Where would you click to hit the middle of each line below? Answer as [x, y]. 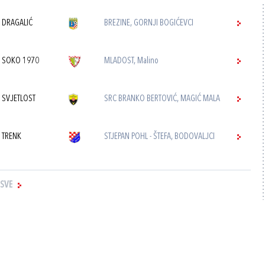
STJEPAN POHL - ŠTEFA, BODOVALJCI [160, 137]
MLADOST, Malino [132, 61]
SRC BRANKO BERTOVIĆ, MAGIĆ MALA [162, 99]
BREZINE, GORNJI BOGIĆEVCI [149, 23]
